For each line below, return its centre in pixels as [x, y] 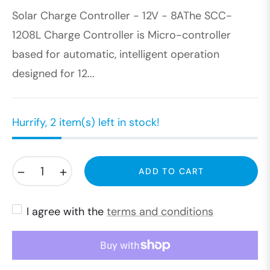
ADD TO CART [171, 171]
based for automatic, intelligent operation [116, 55]
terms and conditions [160, 212]
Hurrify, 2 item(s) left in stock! [86, 123]
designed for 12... [53, 74]
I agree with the [67, 212]
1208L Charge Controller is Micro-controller [121, 35]
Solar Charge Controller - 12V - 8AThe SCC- [122, 16]
